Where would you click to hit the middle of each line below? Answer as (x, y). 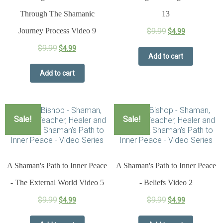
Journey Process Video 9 (57, 31)
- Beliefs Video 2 (166, 183)
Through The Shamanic (57, 14)
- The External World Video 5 (57, 183)
